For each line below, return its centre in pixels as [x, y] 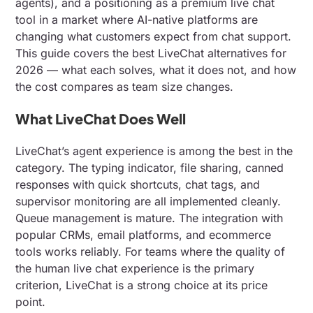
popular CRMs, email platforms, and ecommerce [144, 234]
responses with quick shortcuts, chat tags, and [138, 184]
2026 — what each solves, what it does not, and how [156, 70]
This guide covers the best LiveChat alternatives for [151, 53]
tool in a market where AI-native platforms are [137, 19]
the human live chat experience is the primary [135, 268]
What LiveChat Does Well [101, 118]
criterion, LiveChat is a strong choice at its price [142, 285]
